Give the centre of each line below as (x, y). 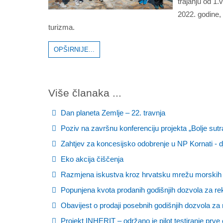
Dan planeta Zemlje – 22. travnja (112, 113)
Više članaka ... (85, 93)
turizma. (61, 27)
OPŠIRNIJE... (74, 50)
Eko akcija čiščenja (91, 159)
